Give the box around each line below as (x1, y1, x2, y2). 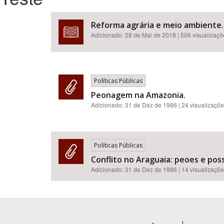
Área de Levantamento (51, 43, 119, 52)
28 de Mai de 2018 (125, 30, 176, 39)
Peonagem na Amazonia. (91, 89, 185, 100)
